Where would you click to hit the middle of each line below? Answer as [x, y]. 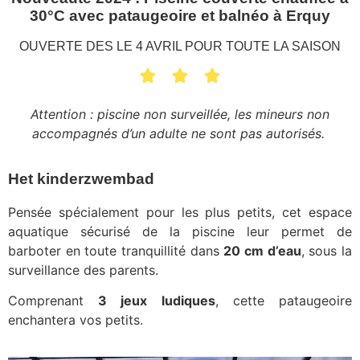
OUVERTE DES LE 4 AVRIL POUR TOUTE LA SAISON [180, 46]
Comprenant [53, 300]
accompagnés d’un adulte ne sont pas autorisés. [180, 134]
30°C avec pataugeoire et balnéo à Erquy [180, 15]
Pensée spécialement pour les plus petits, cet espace [180, 212]
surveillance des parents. [83, 270]
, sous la [327, 250]
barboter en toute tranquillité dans [116, 250]
